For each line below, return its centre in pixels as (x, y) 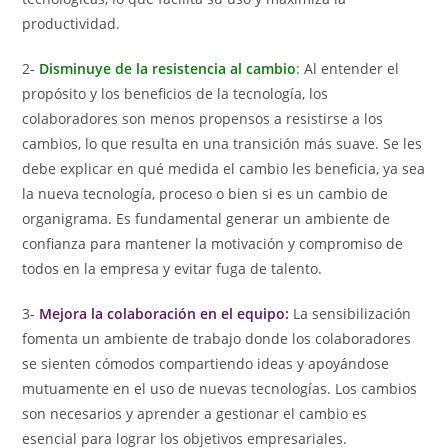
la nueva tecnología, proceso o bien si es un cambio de (205, 194)
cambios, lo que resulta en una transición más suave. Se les (222, 144)
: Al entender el (348, 69)
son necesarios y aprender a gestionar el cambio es (195, 414)
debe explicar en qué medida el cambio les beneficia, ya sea (224, 169)
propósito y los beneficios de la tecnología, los (175, 94)
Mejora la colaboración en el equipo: (164, 314)
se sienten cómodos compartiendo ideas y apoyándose (206, 364)
